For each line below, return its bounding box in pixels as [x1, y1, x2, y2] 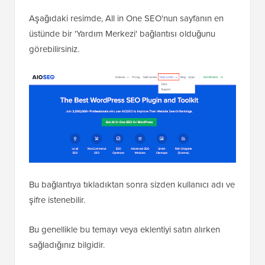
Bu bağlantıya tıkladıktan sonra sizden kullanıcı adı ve [29, 177, 235, 191]
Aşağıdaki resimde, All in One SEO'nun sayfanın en [29, 12, 224, 25]
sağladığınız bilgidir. [29, 238, 105, 251]
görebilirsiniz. [29, 43, 79, 56]
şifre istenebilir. [29, 193, 85, 206]
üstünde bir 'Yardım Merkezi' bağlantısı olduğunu [29, 27, 215, 41]
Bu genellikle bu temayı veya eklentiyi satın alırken [29, 222, 220, 236]
